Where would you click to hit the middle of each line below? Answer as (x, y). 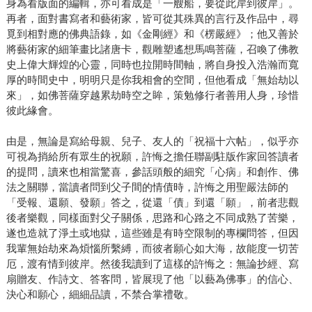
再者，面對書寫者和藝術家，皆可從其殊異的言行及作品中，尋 (152, 18)
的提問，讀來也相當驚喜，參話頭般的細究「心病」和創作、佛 (152, 171)
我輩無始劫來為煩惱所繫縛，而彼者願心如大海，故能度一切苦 (152, 248)
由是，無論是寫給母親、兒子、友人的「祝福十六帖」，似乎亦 (152, 141)
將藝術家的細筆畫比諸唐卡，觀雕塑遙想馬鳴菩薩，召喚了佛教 (152, 49)
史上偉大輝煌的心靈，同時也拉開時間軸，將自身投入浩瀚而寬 (152, 64)
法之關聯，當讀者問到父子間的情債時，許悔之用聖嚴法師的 (147, 187)
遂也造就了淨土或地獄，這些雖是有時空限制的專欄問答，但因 (152, 233)
